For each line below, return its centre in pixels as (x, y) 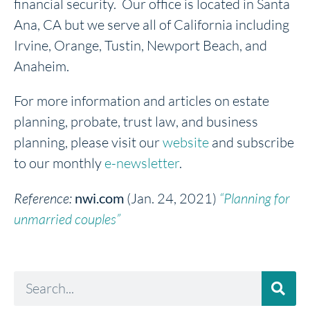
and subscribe (252, 142)
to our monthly (58, 163)
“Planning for (255, 198)
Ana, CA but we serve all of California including (152, 24)
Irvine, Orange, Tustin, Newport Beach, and (140, 45)
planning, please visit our (88, 142)
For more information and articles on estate (142, 100)
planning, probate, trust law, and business (136, 121)
